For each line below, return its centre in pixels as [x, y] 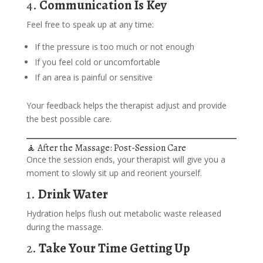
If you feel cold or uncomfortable [97, 62]
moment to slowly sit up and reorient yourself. [114, 173]
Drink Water [73, 194]
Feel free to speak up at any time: [90, 24]
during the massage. [65, 227]
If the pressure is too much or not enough [114, 47]
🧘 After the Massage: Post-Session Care [106, 148]
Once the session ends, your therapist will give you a [126, 159]
